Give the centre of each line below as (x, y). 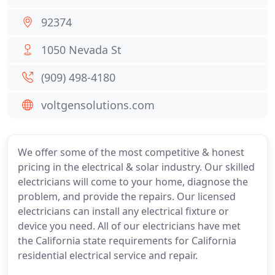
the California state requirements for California (127, 241)
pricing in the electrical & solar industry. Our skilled (136, 167)
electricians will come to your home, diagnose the (133, 182)
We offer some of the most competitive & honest (131, 152)
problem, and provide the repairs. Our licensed (127, 196)
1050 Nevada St (81, 50)
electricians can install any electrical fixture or (123, 211)
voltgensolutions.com (98, 105)
